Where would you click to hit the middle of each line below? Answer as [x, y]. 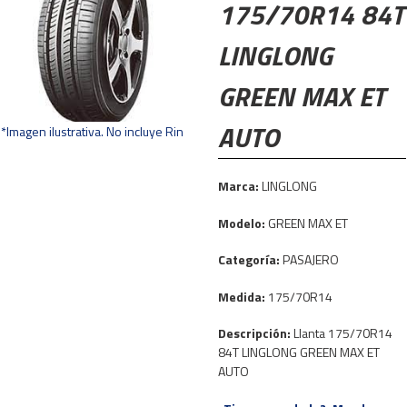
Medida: [243, 296]
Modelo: [243, 223]
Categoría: [250, 260]
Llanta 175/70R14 [343, 333]
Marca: [240, 186]
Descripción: [256, 333]
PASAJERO [311, 260]
